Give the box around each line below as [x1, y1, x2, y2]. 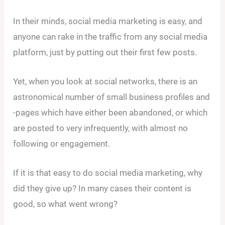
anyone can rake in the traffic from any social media [13, 31, 208, 42]
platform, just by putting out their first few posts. [13, 47, 197, 57]
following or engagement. [13, 138, 110, 149]
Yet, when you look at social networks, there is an [13, 76, 198, 86]
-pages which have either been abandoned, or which [13, 107, 208, 118]
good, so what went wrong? [13, 199, 118, 209]
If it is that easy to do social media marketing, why [13, 168, 203, 178]
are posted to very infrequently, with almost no [13, 123, 188, 133]
